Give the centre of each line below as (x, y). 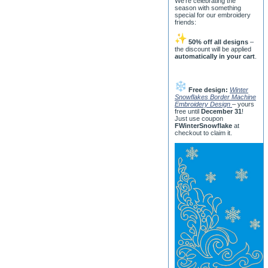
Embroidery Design (202, 104)
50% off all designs (218, 42)
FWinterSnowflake (203, 126)
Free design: (208, 90)
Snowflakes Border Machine (215, 97)
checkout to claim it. (203, 133)
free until (188, 111)
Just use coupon (199, 118)
